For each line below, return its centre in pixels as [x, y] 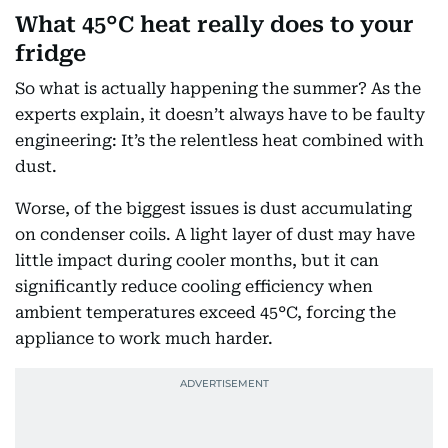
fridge [50, 53]
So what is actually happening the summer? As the [218, 88]
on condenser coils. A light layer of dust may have [215, 234]
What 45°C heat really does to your [214, 24]
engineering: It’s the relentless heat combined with [219, 140]
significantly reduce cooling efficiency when [194, 286]
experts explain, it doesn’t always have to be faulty [220, 114]
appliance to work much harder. [144, 338]
